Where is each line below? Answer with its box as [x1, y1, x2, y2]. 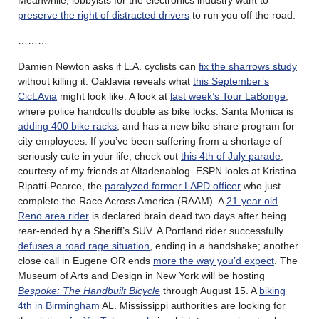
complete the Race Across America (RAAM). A [18, 194, 226, 206]
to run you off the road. [189, 9, 296, 21]
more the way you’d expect [153, 254, 274, 266]
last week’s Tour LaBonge [170, 90, 286, 102]
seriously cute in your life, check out [18, 150, 181, 162]
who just [241, 179, 281, 192]
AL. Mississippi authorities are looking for [100, 299, 286, 311]
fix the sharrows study [199, 60, 297, 72]
